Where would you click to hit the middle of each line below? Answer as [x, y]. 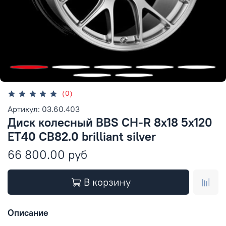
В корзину [107, 182]
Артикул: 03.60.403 [44, 109]
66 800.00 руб [47, 154]
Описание [28, 213]
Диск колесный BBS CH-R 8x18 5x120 [110, 122]
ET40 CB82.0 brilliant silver [82, 136]
